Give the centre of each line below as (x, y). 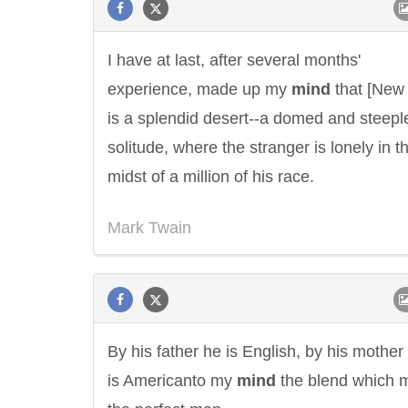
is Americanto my (172, 381)
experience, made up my (199, 89)
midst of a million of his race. (211, 177)
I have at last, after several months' (234, 60)
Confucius (339, 361)
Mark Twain (149, 228)
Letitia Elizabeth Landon (111, 361)
